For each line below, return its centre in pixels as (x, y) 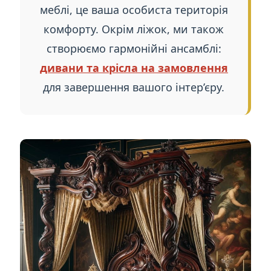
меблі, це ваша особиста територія (134, 10)
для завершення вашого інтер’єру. (134, 87)
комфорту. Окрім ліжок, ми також (134, 29)
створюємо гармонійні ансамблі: (134, 49)
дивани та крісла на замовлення (134, 68)
